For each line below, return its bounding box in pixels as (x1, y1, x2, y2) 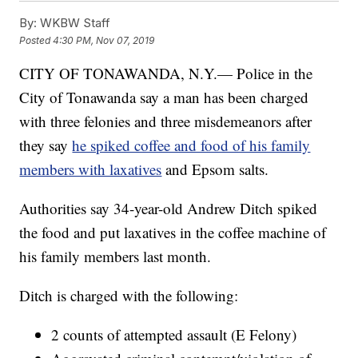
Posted (19, 34, 54, 46)
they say (19, 135, 73, 156)
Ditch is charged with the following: (19, 285, 239, 306)
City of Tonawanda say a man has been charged (19, 87, 309, 108)
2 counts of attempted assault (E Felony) (51, 324, 297, 345)
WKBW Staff (37, 15, 111, 31)
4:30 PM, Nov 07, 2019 (53, 34, 155, 46)
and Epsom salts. (165, 159, 269, 180)
